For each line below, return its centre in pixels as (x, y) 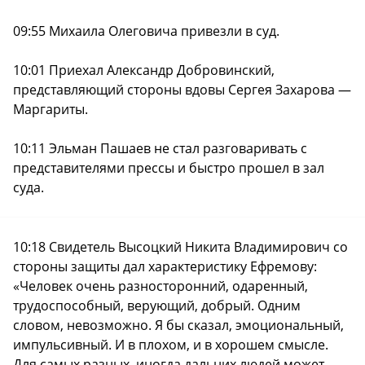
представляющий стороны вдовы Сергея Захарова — (182, 90)
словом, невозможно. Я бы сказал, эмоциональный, (178, 325)
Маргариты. (51, 110)
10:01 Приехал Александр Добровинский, (144, 70)
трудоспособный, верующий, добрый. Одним (157, 306)
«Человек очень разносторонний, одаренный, (161, 286)
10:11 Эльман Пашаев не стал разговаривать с (160, 149)
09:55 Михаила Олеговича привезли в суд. (146, 31)
